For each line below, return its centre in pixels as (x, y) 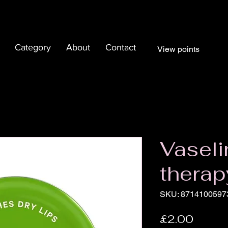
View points (178, 49)
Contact (121, 47)
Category (33, 47)
